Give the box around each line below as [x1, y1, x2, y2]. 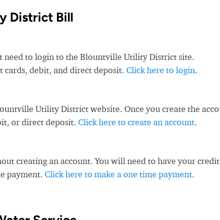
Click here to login [126, 65, 195, 75]
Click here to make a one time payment [45, 169, 192, 179]
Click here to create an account [78, 117, 194, 127]
